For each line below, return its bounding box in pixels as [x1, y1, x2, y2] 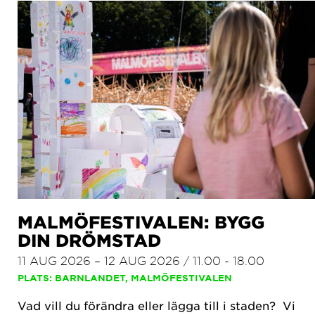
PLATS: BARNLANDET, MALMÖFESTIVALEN [18, 271, 232, 283]
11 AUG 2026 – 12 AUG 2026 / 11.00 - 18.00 [18, 252, 264, 267]
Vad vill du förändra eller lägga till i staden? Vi [18, 297, 295, 312]
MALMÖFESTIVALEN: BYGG [18, 211, 264, 232]
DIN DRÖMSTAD [18, 229, 161, 250]
